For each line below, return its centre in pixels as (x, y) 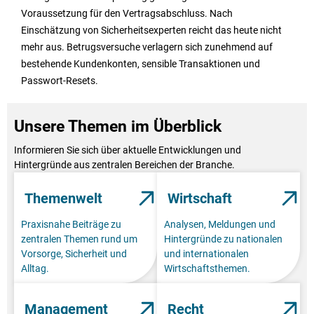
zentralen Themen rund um (79, 239)
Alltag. (35, 268)
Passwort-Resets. (60, 80)
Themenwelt (63, 198)
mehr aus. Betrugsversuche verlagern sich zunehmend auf (147, 47)
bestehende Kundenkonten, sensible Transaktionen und (141, 63)
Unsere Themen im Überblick (118, 126)
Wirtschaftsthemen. (207, 268)
